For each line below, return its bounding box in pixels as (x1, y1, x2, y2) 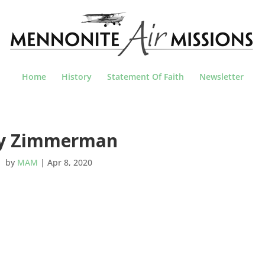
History (61, 71, 92, 82)
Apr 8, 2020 (47, 157, 92, 168)
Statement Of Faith (106, 71, 184, 82)
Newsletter (199, 71, 244, 82)
